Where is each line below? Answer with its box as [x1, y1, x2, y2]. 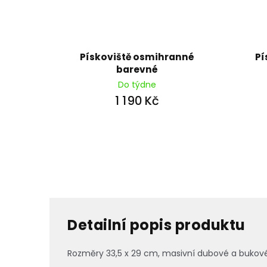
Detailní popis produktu [67, 215, 246, 235]
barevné [116, 63, 159, 76]
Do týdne [118, 79, 157, 91]
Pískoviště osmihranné [80, 50, 195, 63]
